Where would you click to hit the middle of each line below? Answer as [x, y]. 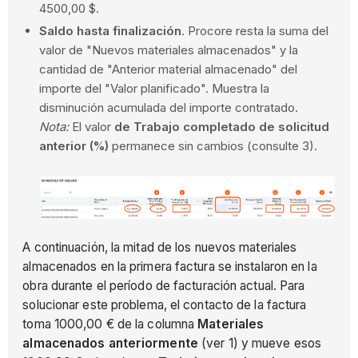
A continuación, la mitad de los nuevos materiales [160, 248]
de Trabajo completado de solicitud [222, 126]
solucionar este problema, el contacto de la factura [165, 305]
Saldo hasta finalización [111, 30]
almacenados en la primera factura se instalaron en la [170, 267]
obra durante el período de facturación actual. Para [164, 286]
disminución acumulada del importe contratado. [171, 107]
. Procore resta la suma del [255, 30]
